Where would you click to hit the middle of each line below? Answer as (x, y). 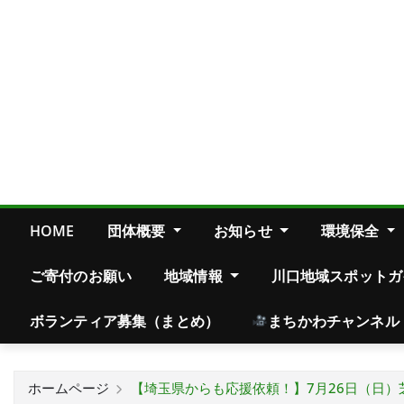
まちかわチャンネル (334, 321)
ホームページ (69, 387)
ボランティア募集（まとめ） (125, 321)
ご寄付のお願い (81, 275)
